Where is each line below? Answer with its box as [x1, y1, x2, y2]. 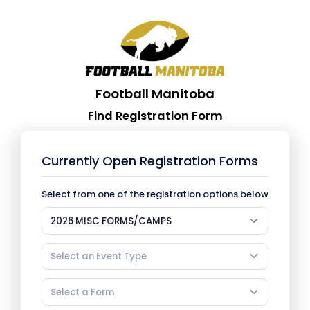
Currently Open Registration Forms [42, 152, 258, 170]
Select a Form [51, 285, 114, 299]
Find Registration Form [87, 108, 223, 125]
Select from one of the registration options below [42, 188, 268, 201]
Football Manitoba [95, 85, 215, 103]
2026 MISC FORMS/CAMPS [51, 214, 172, 228]
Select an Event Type [51, 250, 147, 264]
